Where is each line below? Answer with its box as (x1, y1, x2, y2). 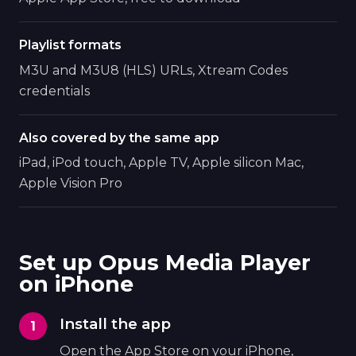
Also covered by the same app (19, 130, 219, 145)
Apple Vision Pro (19, 176, 122, 192)
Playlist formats (19, 37, 122, 53)
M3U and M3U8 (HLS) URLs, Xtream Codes (19, 62, 288, 78)
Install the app (60, 315, 172, 334)
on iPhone (19, 271, 133, 298)
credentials (19, 83, 90, 99)
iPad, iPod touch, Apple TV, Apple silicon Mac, (19, 155, 304, 171)
